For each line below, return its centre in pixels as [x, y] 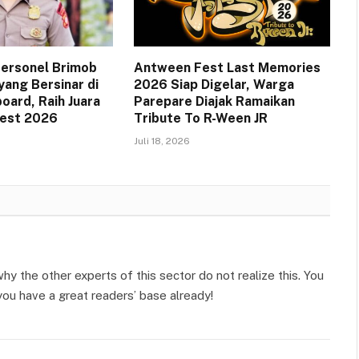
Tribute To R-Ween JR [200, 119]
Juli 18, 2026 [161, 141]
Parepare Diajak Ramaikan [214, 102]
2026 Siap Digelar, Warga [214, 85]
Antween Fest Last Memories [227, 68]
